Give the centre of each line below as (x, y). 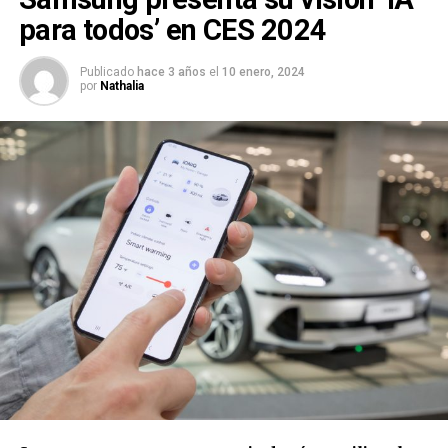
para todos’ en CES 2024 (172, 30)
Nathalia (121, 86)
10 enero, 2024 (263, 72)
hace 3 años (171, 72)
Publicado (106, 72)
